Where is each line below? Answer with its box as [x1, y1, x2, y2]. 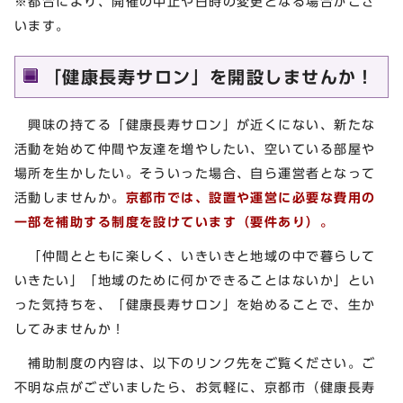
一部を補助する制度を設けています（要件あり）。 [14, 215, 335, 229]
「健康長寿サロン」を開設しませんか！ [44, 68, 375, 86]
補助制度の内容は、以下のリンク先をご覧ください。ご [14, 355, 376, 370]
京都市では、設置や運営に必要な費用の [125, 191, 376, 205]
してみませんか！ [14, 322, 126, 336]
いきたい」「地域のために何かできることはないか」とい [14, 273, 376, 288]
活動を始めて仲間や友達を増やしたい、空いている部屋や [14, 142, 376, 157]
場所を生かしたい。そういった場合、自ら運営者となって [14, 166, 376, 181]
